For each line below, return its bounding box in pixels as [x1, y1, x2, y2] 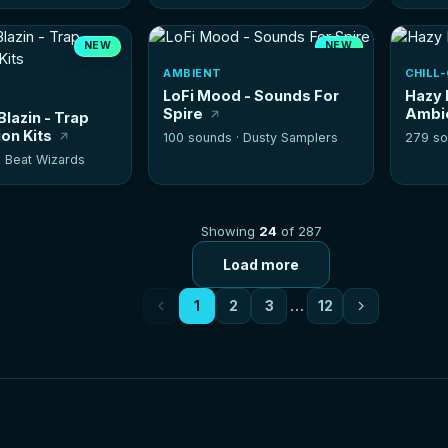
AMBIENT [163, 65, 222, 80]
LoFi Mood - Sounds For [163, 86, 340, 104]
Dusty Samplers [243, 129, 339, 145]
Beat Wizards [5, 151, 86, 167]
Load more [223, 255, 299, 273]
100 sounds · [163, 129, 244, 145]
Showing [200, 222, 259, 239]
